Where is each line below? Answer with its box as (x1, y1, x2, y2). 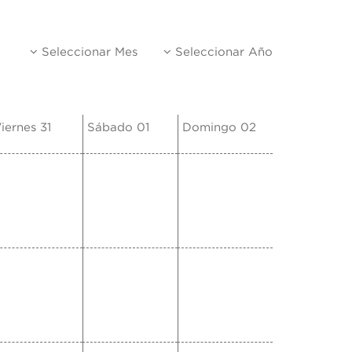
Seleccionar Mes (38, 46, 137, 59)
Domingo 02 (182, 122, 256, 134)
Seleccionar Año (171, 46, 273, 59)
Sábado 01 (87, 122, 149, 134)
